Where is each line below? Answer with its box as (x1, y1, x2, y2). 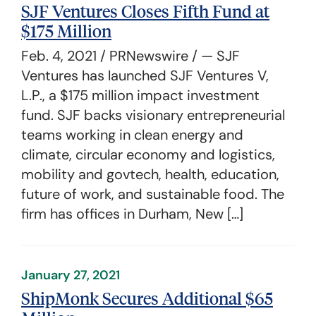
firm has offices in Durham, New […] (21, 205, 243, 223)
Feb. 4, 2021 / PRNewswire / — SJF (21, 47, 240, 65)
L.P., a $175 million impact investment (21, 86, 260, 104)
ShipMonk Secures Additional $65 (21, 286, 273, 309)
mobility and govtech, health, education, (21, 165, 279, 183)
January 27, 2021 (21, 267, 120, 284)
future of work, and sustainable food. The (21, 185, 284, 203)
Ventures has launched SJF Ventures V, (21, 66, 269, 85)
